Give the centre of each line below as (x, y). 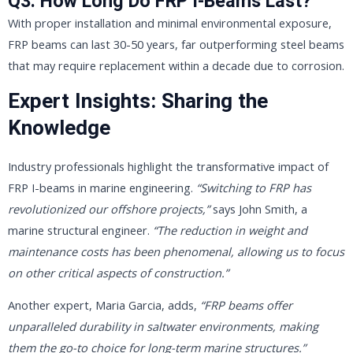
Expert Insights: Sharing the (138, 101)
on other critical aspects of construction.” (118, 272)
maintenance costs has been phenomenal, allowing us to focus (176, 251)
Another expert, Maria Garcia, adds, (104, 305)
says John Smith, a (258, 208)
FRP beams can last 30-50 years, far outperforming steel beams (176, 44)
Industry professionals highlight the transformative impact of (168, 166)
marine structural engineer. (80, 230)
